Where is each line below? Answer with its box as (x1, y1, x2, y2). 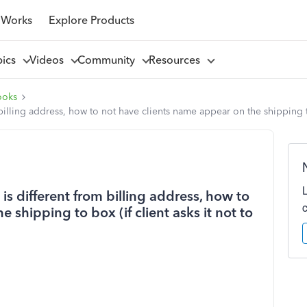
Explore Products (48, 13, 134, 27)
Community (77, 53, 140, 66)
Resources (148, 53, 206, 66)
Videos (29, 53, 69, 66)
